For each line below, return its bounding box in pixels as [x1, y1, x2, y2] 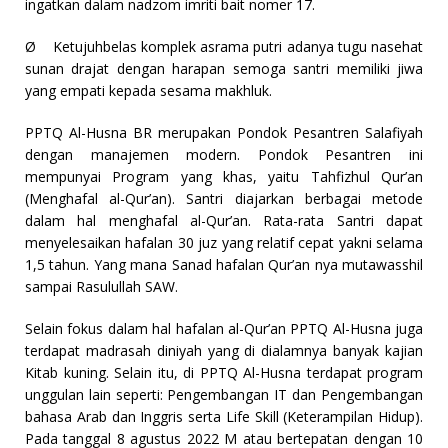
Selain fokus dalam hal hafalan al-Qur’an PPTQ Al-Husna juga [25, 319, 423, 339]
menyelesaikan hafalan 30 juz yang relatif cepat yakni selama [25, 233, 423, 253]
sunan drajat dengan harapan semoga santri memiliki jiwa [25, 59, 423, 79]
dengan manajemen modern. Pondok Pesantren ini [25, 145, 423, 165]
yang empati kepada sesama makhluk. [25, 81, 272, 101]
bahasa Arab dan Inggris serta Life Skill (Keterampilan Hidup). [25, 407, 423, 427]
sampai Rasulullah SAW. [25, 277, 178, 297]
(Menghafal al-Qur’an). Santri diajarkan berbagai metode [25, 189, 423, 209]
